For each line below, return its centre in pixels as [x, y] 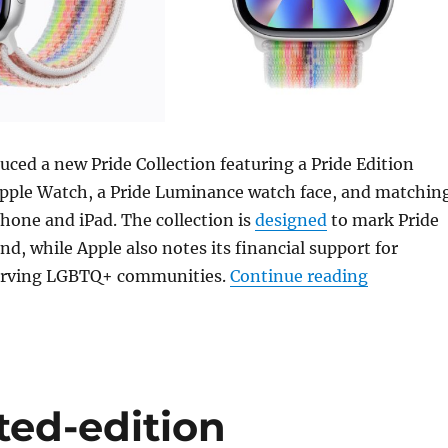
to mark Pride [382, 219]
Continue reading [298, 275]
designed [290, 219]
